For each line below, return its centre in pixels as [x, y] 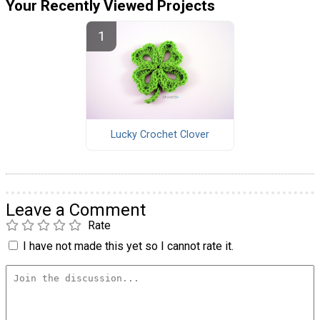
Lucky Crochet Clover [160, 135]
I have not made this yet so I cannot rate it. [128, 246]
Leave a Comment [76, 210]
